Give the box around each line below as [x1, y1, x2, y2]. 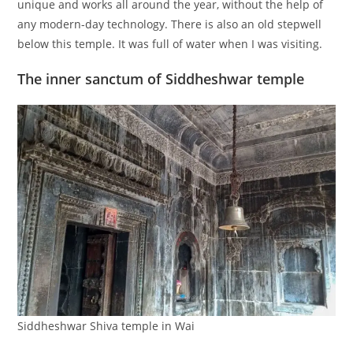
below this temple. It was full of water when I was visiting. [17, 35, 323, 51]
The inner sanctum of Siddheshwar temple [17, 69, 305, 88]
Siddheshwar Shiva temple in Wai [17, 318, 195, 334]
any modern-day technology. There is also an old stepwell [17, 16, 322, 32]
